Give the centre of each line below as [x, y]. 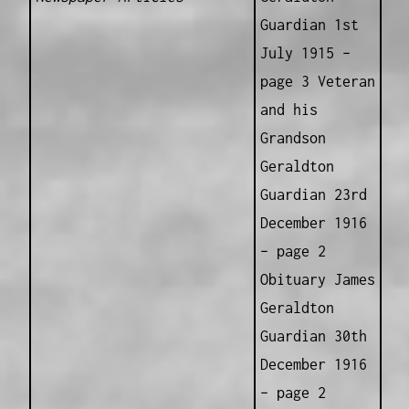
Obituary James [317, 280]
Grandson [293, 138]
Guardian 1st [309, 25]
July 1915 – [305, 53]
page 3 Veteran [317, 82]
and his [288, 110]
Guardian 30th [313, 336]
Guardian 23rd [313, 195]
